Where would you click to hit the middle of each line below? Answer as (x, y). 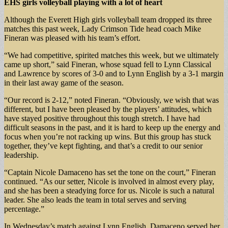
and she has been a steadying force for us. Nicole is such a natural (109, 190)
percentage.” (24, 209)
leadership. (21, 155)
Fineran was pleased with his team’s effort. (72, 38)
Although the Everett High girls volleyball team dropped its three (108, 19)
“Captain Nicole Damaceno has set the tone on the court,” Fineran (110, 172)
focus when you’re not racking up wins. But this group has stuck (108, 136)
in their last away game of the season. (64, 82)
